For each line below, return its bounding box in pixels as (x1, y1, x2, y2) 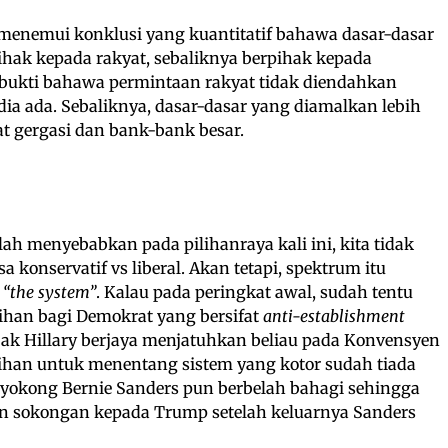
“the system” (3, 281, 96, 302)
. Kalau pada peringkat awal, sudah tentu (96, 281, 413, 302)
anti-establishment (263, 305, 405, 326)
